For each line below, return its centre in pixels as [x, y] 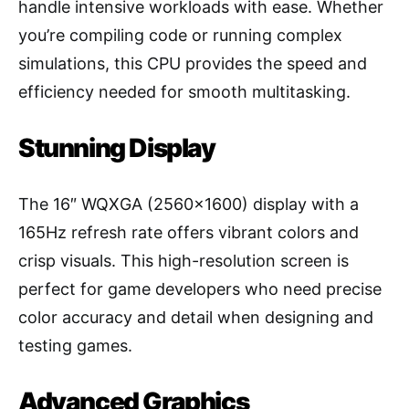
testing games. [75, 346]
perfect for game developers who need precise [200, 289]
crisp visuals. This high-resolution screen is [184, 261]
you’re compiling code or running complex [180, 36]
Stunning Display [117, 148]
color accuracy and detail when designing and [196, 318]
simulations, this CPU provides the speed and [193, 64]
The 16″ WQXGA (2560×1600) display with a [189, 204]
